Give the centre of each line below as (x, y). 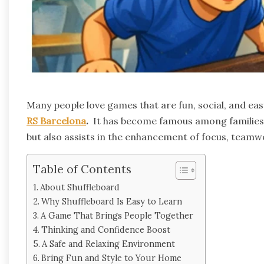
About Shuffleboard (80, 187)
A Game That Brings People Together (117, 215)
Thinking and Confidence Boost (105, 229)
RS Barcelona (56, 121)
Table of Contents (82, 169)
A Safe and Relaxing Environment (108, 243)
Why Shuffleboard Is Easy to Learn (111, 201)
